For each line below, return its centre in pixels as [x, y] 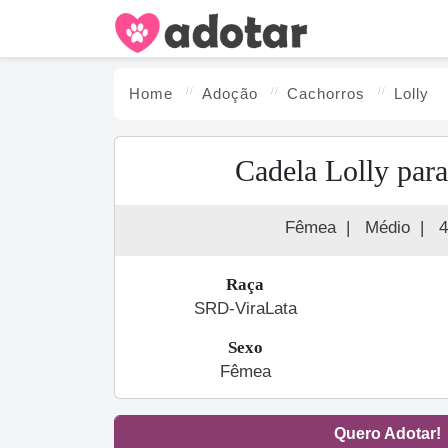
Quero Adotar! [387, 433]
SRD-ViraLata [245, 308]
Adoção [230, 93]
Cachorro [321, 93]
